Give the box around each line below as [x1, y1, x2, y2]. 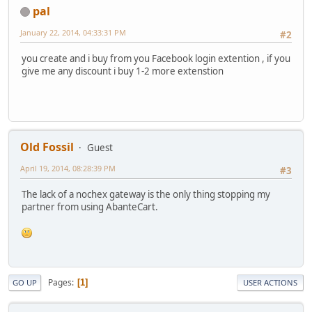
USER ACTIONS [243, 277, 297, 288]
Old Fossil [20, 139, 74, 155]
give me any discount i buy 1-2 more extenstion [22, 64, 224, 77]
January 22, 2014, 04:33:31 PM [20, 26, 126, 38]
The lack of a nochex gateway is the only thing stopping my [22, 187, 270, 201]
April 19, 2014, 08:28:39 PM [20, 162, 116, 173]
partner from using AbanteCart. [22, 200, 158, 213]
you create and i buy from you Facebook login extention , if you [22, 52, 290, 65]
